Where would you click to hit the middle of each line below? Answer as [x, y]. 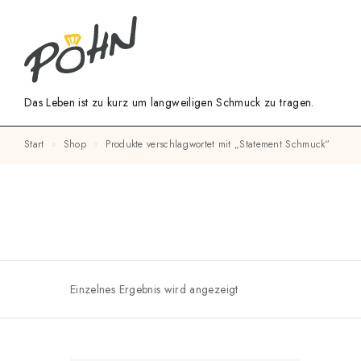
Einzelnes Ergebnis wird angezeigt [154, 289]
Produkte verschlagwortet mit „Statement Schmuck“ [220, 145]
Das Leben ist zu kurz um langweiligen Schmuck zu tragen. [169, 103]
